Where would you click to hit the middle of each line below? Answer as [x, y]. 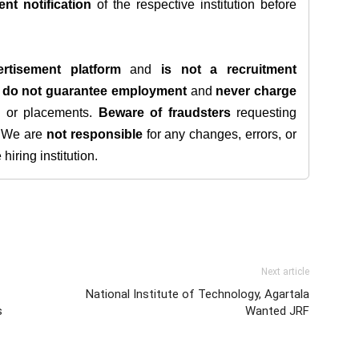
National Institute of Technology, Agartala [198, 294]
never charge [256, 91]
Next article [285, 272]
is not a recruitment [229, 69]
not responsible [94, 134]
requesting [264, 113]
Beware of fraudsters [164, 113]
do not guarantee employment [94, 91]
